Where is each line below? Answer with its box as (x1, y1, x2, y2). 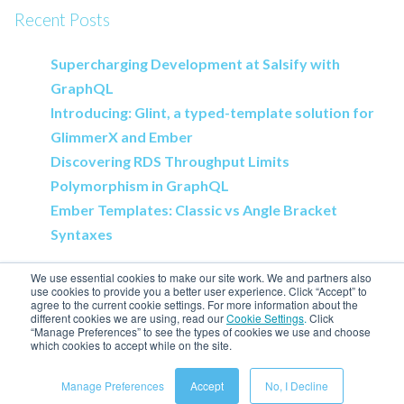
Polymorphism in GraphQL (50, 176, 229, 194)
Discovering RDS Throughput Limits (50, 151, 289, 170)
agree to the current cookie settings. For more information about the (31, 297, 358, 312)
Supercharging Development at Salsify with (50, 54, 340, 72)
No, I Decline (264, 378, 328, 393)
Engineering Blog (9, 362, 137, 382)
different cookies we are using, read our (31, 310, 226, 326)
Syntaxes (50, 225, 113, 243)
